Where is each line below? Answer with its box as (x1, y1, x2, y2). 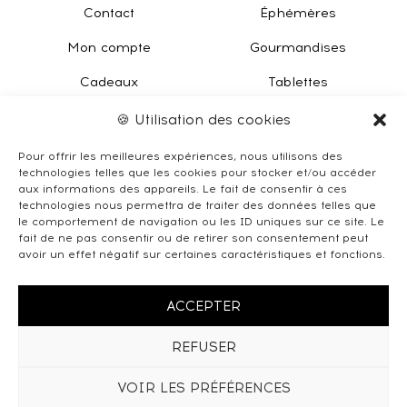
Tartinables (262, 107, 334, 124)
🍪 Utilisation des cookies (116, 112, 291, 128)
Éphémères (260, 4, 336, 21)
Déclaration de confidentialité (185, 382, 381, 399)
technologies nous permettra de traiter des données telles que (18, 199, 376, 212)
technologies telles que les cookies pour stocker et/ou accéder (18, 166, 376, 179)
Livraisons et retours (24, 107, 160, 124)
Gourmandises (250, 38, 346, 55)
